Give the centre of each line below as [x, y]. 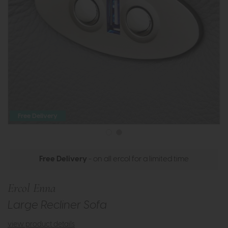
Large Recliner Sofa [57, 206]
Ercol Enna [32, 188]
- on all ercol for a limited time [138, 159]
